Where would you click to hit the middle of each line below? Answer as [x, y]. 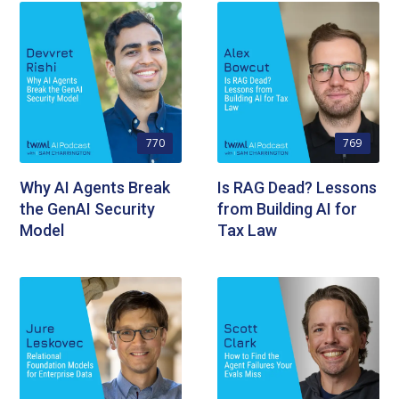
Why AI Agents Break [95, 188]
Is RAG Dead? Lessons [297, 188]
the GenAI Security [88, 209]
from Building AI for [287, 209]
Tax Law [247, 231]
